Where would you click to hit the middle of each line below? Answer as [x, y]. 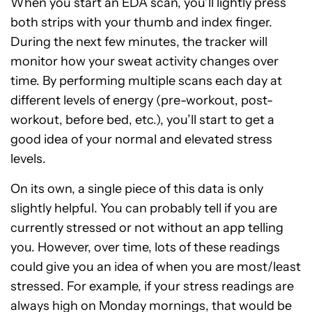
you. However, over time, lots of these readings [145, 248]
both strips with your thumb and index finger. [141, 23]
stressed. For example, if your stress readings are [152, 287]
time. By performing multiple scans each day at [146, 81]
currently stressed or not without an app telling [147, 228]
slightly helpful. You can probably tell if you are [144, 209]
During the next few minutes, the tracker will [139, 42]
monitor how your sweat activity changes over [145, 62]
